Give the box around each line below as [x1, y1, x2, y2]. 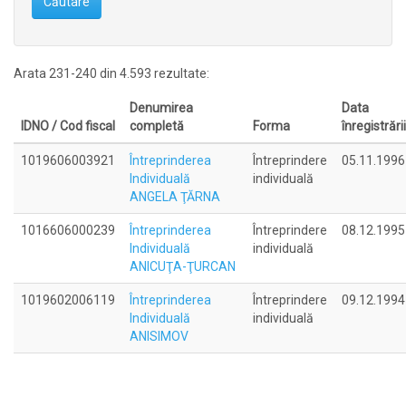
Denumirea [130, 101, 193, 115]
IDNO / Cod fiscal [21, 119, 115, 133]
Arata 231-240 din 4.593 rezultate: [14, 66, 209, 81]
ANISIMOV [130, 329, 188, 343]
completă [130, 119, 184, 133]
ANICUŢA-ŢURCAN [130, 259, 236, 274]
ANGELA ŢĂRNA [130, 189, 220, 204]
